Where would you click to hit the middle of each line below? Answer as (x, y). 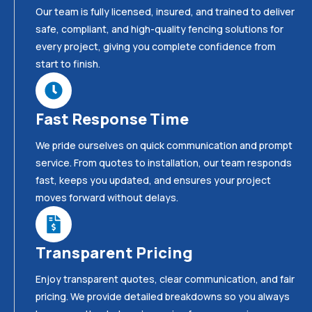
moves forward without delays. (107, 198)
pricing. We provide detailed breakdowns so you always (163, 297)
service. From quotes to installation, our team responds (164, 163)
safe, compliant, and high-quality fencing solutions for (159, 29)
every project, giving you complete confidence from (156, 47)
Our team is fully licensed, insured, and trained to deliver (165, 12)
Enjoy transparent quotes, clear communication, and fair (165, 279)
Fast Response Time (112, 119)
